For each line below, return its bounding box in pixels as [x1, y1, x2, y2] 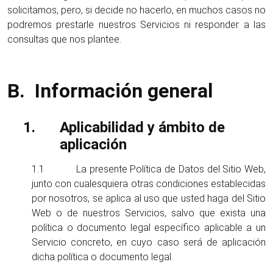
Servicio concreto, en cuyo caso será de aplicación [32, 236, 266, 248]
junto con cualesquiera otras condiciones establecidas [32, 178, 266, 190]
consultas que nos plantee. [7, 34, 121, 45]
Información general [35, 79, 213, 102]
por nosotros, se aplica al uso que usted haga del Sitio [32, 193, 266, 204]
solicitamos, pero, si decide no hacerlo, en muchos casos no [7, 4, 266, 16]
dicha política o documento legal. [32, 251, 173, 263]
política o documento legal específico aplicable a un [32, 222, 266, 233]
